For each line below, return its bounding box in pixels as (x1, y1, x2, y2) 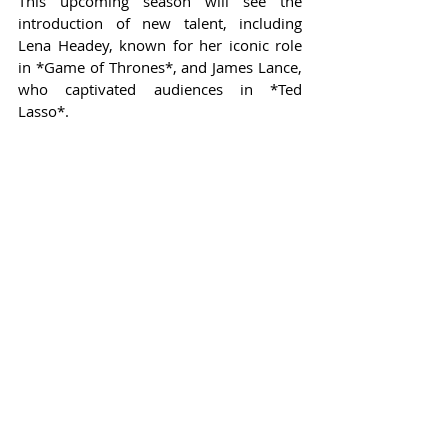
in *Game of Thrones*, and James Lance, (18, 56, 302, 77)
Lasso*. (18, 100, 69, 121)
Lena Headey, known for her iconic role (18, 34, 302, 55)
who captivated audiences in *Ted (18, 78, 302, 99)
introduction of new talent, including (18, 12, 302, 33)
